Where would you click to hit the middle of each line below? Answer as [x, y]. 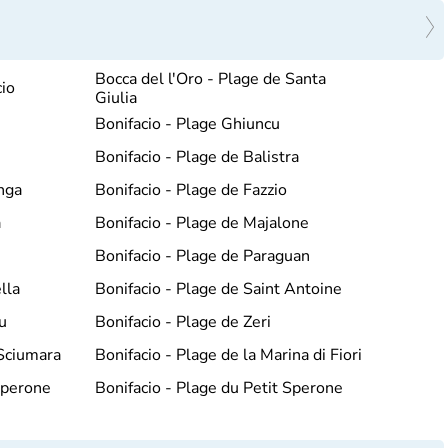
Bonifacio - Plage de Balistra [196, 156]
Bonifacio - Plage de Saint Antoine [218, 288]
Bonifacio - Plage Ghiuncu [187, 123]
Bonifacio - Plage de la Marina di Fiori [228, 354]
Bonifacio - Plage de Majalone [201, 222]
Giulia [115, 97]
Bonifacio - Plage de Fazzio [190, 189]
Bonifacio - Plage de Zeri [182, 321]
